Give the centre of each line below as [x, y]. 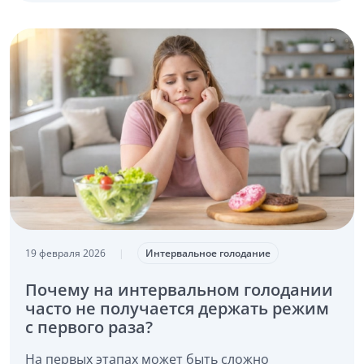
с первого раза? [89, 327]
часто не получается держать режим [177, 308]
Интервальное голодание [208, 253]
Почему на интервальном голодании [179, 289]
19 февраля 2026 [65, 253]
